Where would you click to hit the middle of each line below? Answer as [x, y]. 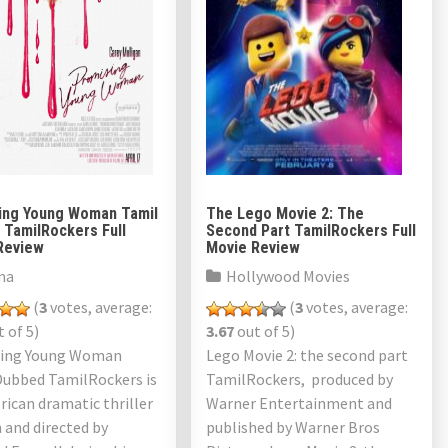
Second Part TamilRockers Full [311, 230]
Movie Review [253, 247]
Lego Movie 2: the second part [307, 355]
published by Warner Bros [293, 427]
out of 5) [264, 331]
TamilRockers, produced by [299, 379]
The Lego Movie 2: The [285, 213]
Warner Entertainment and [299, 403]
